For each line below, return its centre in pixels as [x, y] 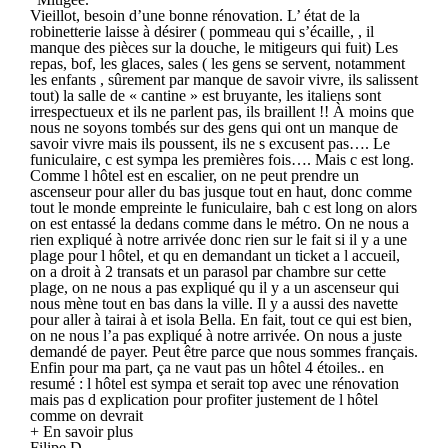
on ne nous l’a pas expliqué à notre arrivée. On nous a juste [216, 335]
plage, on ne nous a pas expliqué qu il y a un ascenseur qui [214, 287]
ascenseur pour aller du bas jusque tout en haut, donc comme [221, 191]
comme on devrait [86, 415]
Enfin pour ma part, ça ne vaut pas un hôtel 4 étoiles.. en [207, 367]
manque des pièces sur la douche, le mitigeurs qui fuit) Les [214, 47]
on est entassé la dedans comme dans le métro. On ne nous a [219, 223]
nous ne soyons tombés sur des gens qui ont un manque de [214, 127]
